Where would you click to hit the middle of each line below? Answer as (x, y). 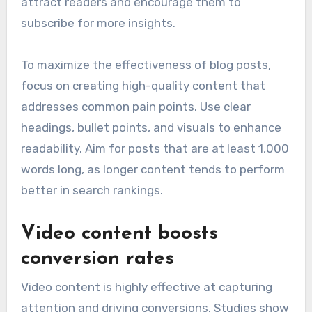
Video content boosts (119, 234)
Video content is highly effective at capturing (146, 287)
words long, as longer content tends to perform (153, 170)
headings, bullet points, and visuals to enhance (151, 128)
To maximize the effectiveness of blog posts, (146, 65)
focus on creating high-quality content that (143, 86)
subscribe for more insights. (98, 23)
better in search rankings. (92, 190)
